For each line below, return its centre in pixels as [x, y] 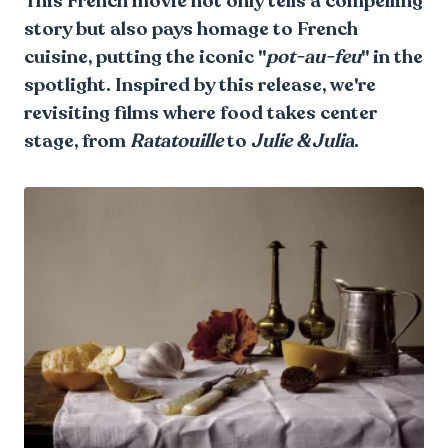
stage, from [77, 140]
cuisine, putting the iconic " [145, 56]
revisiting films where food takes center [200, 112]
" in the [392, 56]
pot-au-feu [313, 56]
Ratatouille [178, 140]
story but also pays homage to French [191, 28]
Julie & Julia [302, 140]
